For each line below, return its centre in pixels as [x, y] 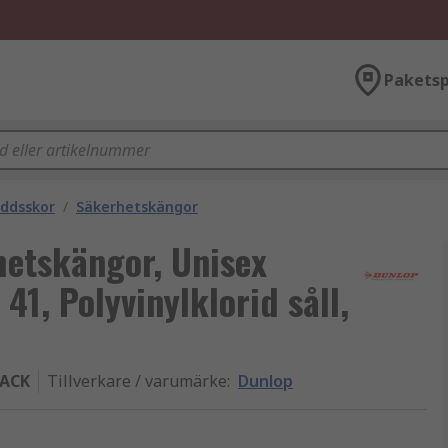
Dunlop [265, 381]
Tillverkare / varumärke [137, 381]
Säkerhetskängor [137, 206]
